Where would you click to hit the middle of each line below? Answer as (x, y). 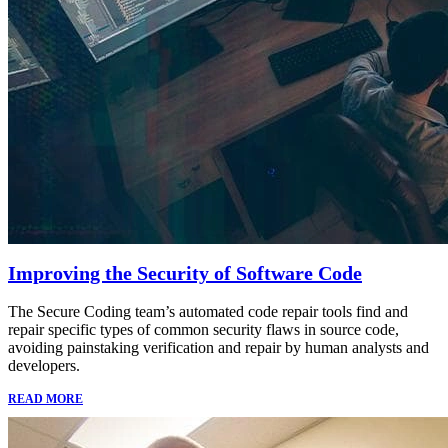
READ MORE (45, 399)
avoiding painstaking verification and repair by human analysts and (218, 348)
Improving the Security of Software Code (185, 273)
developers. (44, 366)
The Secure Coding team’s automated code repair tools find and (208, 312)
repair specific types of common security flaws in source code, (203, 330)
